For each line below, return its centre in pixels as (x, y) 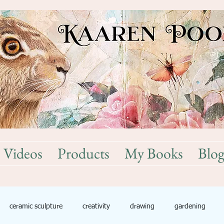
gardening (190, 206)
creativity (96, 206)
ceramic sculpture (36, 206)
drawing (142, 206)
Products (83, 153)
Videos (23, 153)
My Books (154, 153)
